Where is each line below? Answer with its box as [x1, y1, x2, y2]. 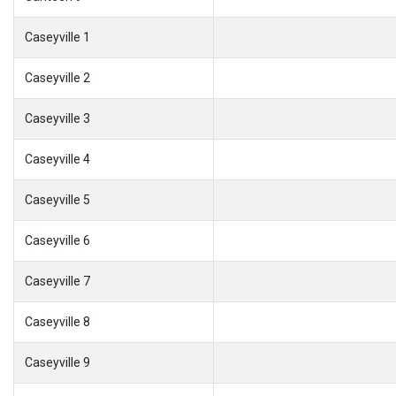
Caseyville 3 [25, 110, 90, 126]
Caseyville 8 [25, 314, 90, 329]
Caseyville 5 [25, 192, 90, 207]
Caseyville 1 [25, 29, 90, 44]
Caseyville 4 [25, 151, 90, 166]
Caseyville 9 [25, 354, 90, 369]
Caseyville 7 [25, 273, 90, 288]
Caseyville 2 [25, 70, 90, 85]
